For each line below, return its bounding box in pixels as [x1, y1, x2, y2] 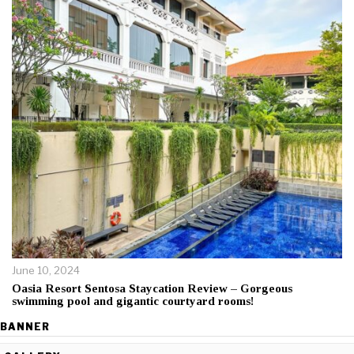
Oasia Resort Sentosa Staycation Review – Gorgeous [12, 282, 292, 296]
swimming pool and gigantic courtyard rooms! [12, 295, 254, 308]
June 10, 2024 [12, 264, 80, 277]
